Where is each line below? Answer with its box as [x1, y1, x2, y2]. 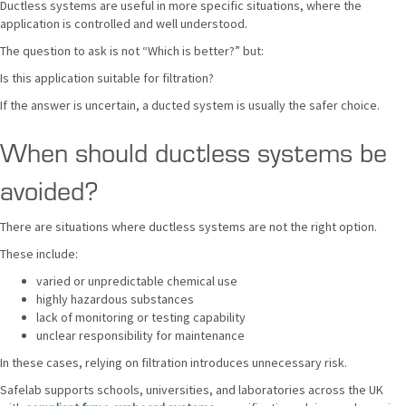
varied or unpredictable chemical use [36, 273, 237, 289]
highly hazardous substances [36, 291, 194, 307]
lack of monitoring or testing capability [36, 309, 246, 325]
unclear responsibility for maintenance [36, 327, 245, 343]
